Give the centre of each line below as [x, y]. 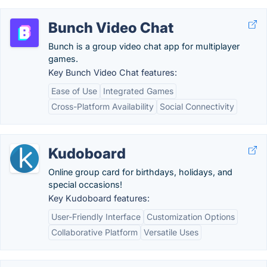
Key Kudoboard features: [99, 198]
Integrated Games [138, 91]
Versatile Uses [171, 232]
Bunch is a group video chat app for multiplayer [144, 46]
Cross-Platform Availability [103, 106]
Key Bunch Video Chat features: [113, 72]
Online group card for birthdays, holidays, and [140, 172]
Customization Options [191, 217]
